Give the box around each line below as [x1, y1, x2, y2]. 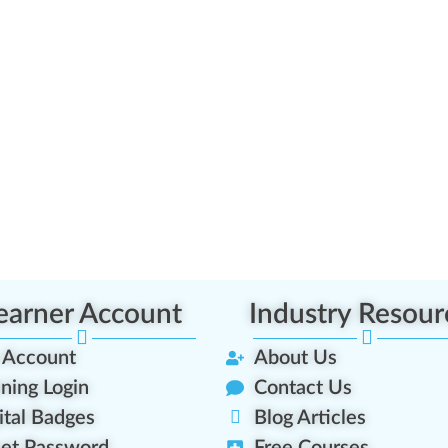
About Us [253, 348, 337, 369]
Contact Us [253, 378, 352, 399]
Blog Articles [253, 408, 366, 429]
